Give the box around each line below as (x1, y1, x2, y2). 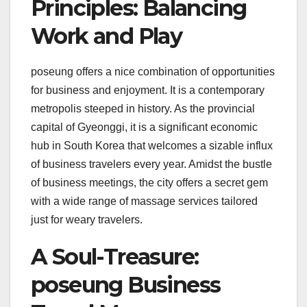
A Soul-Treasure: (31, 243, 199, 271)
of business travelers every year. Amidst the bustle (31, 158, 272, 171)
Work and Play (31, 23, 182, 50)
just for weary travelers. (31, 214, 143, 226)
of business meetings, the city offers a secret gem (31, 177, 268, 189)
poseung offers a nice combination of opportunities (31, 66, 275, 78)
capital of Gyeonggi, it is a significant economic (31, 121, 258, 134)
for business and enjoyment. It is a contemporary (31, 84, 265, 97)
